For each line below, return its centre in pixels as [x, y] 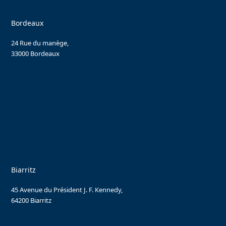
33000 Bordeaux [36, 53]
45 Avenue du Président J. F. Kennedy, [67, 189]
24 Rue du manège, [40, 43]
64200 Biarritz [32, 200]
